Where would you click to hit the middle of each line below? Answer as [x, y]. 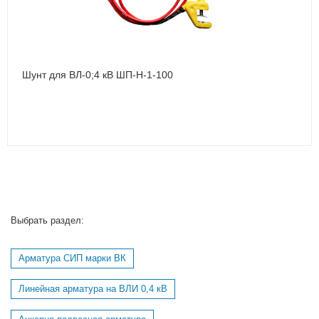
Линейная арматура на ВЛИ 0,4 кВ [93, 289]
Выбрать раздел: [47, 220]
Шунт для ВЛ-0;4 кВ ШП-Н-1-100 [98, 74]
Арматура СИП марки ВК [72, 258]
